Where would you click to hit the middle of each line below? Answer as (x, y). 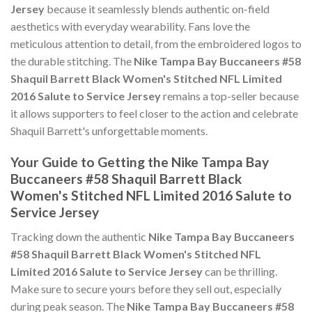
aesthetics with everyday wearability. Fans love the (130, 26)
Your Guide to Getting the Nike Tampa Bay (140, 162)
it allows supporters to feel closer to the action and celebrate (154, 114)
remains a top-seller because (230, 96)
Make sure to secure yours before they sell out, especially (146, 288)
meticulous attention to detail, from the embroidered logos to (156, 44)
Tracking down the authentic (79, 236)
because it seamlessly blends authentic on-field (157, 9)
